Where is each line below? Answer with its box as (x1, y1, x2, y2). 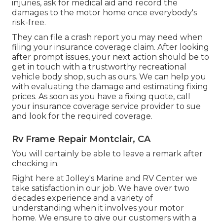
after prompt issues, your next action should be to (12, 52, 209, 62)
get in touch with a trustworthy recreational (12, 62, 186, 72)
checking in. (12, 158, 59, 168)
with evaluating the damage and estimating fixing (12, 81, 208, 91)
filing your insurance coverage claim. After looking (12, 42, 209, 52)
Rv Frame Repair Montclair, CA (12, 133, 150, 145)
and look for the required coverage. (12, 111, 152, 121)
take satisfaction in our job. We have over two (12, 183, 189, 193)
